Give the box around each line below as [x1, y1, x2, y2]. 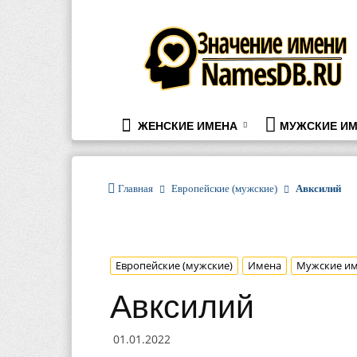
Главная [118, 182, 153, 194]
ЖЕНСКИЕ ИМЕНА [135, 120, 237, 132]
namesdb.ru [151, 22, 216, 37]
